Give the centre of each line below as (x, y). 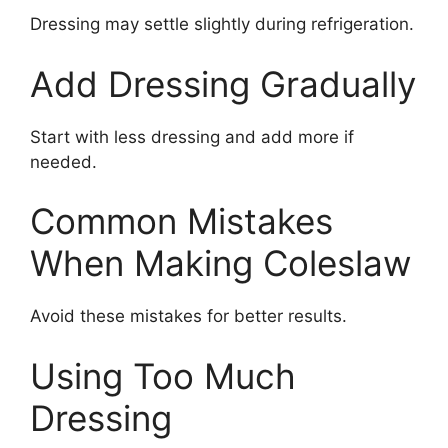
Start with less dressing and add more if (192, 136)
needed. (63, 161)
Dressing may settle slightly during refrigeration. (222, 24)
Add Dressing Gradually (223, 83)
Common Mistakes (181, 221)
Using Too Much (163, 375)
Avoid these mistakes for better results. (188, 316)
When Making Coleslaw (220, 263)
